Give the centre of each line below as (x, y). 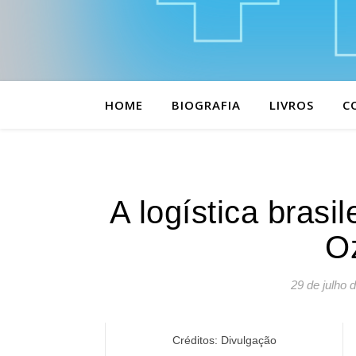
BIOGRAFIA (206, 105)
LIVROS (292, 105)
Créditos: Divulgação (224, 340)
